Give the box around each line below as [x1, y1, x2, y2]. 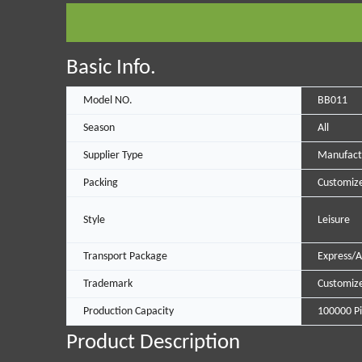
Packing [83, 177, 118, 190]
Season [83, 122, 115, 135]
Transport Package [83, 250, 167, 263]
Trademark [83, 278, 133, 291]
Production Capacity [83, 305, 174, 318]
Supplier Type [83, 149, 143, 162]
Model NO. [83, 95, 133, 107]
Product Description [66, 332, 240, 355]
